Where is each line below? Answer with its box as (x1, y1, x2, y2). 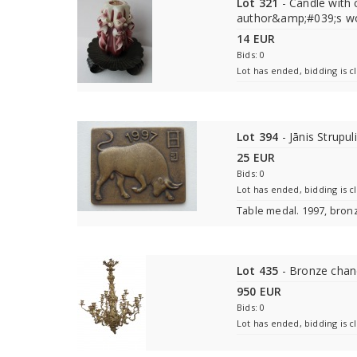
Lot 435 (237, 263, 279, 278)
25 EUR (237, 150, 276, 165)
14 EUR (237, 31, 276, 46)
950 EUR (237, 284, 282, 299)
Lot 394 (237, 129, 279, 144)
